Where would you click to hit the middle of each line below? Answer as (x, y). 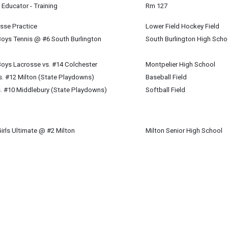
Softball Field (165, 90)
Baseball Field (166, 77)
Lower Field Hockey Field (182, 26)
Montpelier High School (180, 64)
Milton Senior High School (184, 131)
